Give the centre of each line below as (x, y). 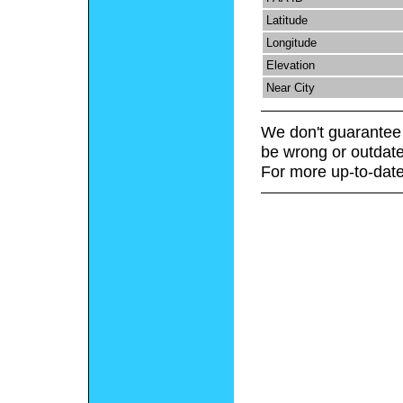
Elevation (290, 65)
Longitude (291, 42)
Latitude (287, 20)
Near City (290, 87)
